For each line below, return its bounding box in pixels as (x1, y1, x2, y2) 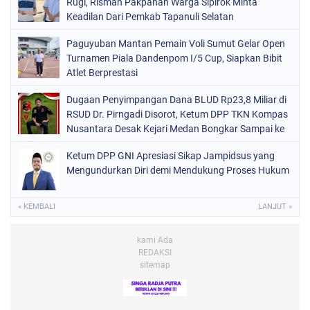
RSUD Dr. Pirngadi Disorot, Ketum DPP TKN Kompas (66, 109, 288, 120)
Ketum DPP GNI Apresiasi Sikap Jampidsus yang (66, 150, 275, 162)
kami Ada (137, 235, 173, 246)
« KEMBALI (18, 202, 55, 212)
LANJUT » (258, 202, 292, 212)
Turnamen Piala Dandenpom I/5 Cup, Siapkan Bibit (66, 53, 282, 64)
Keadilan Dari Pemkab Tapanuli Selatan (66, 11, 234, 23)
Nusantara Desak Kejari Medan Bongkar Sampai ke (66, 123, 284, 135)
